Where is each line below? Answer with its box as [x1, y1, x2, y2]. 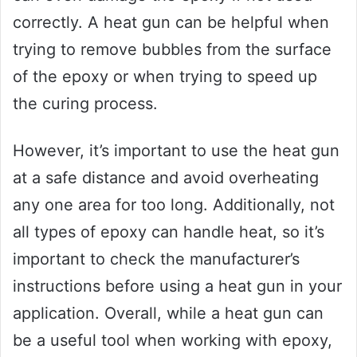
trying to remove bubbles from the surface [13, 40, 331, 60]
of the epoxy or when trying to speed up [13, 67, 317, 87]
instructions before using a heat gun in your [13, 277, 342, 296]
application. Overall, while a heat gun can [13, 304, 324, 324]
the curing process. [13, 94, 158, 114]
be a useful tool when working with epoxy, [13, 331, 332, 351]
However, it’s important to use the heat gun [13, 141, 339, 161]
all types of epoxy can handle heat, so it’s [13, 222, 324, 242]
